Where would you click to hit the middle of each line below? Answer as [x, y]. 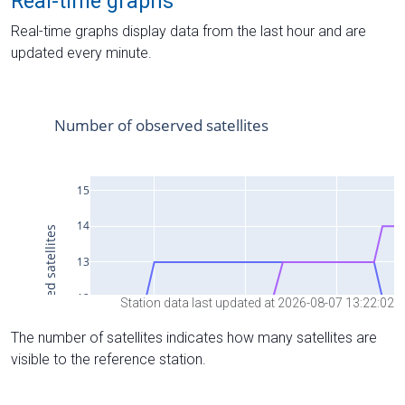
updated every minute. [81, 52]
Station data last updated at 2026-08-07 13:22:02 [257, 303]
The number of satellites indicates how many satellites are [194, 338]
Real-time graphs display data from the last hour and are [188, 31]
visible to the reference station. [108, 360]
